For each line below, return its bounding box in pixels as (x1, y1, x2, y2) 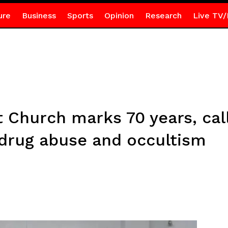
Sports (67, 11, 93, 20)
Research (145, 11, 182, 20)
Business (21, 11, 56, 20)
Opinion (104, 11, 134, 20)
